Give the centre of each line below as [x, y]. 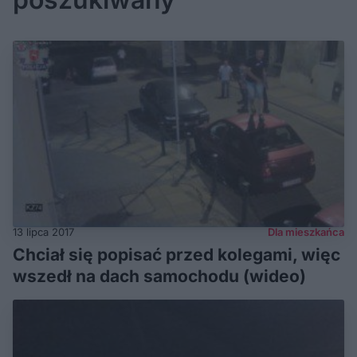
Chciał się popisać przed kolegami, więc [177, 255]
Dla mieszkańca [306, 232]
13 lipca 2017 [43, 232]
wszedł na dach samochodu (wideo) [159, 277]
